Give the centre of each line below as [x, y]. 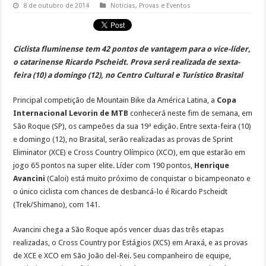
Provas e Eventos [165, 6]
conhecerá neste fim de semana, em [191, 113]
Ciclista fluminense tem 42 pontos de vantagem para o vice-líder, [132, 49]
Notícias [123, 6]
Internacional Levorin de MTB [71, 113]
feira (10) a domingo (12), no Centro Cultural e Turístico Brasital [128, 75]
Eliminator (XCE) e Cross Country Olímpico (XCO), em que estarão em [129, 153]
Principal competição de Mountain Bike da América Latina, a [115, 100]
